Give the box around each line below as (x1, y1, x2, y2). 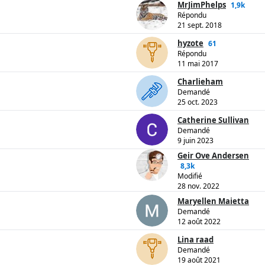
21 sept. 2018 (177, 20, 222, 31)
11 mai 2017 (177, 59, 218, 69)
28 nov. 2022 (177, 181, 219, 192)
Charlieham (177, 76, 223, 88)
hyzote (177, 38, 203, 49)
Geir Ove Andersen (177, 150, 249, 161)
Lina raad (177, 234, 214, 245)
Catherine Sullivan (177, 115, 249, 126)
